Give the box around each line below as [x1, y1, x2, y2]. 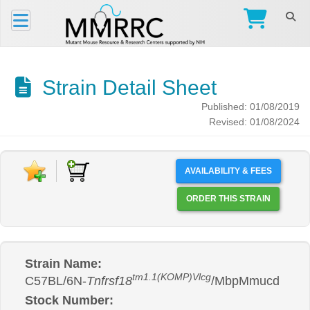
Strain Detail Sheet [36, 76, 217, 99]
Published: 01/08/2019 [201, 102, 300, 112]
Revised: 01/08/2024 [209, 117, 300, 127]
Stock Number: [25, 293, 113, 307]
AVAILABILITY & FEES [184, 166, 272, 176]
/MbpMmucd [211, 274, 280, 288]
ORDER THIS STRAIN [239, 194, 271, 203]
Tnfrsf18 [86, 274, 132, 288]
